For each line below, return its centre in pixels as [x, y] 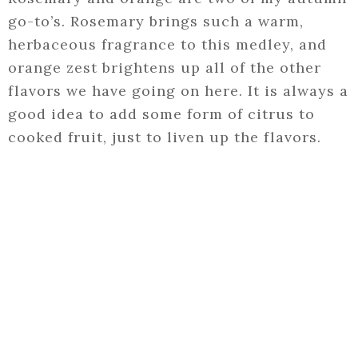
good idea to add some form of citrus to [161, 114]
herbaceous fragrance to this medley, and [167, 45]
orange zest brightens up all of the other [165, 68]
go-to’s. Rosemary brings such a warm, [156, 22]
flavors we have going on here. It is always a [178, 91]
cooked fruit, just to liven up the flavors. [165, 137]
